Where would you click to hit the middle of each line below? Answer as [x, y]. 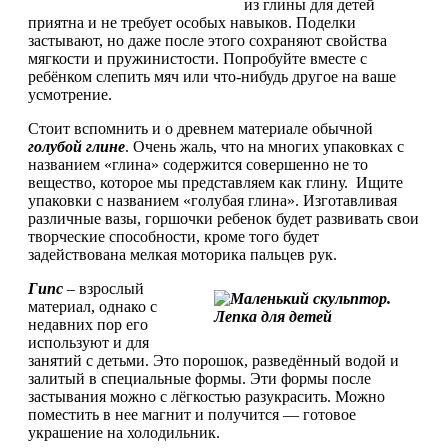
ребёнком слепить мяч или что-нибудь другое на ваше [212, 76]
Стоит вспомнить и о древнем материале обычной [200, 128]
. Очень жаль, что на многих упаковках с [264, 146]
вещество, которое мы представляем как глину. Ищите [215, 182]
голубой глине [76, 146]
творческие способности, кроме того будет [173, 236]
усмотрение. [70, 94]
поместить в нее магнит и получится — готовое [192, 414]
